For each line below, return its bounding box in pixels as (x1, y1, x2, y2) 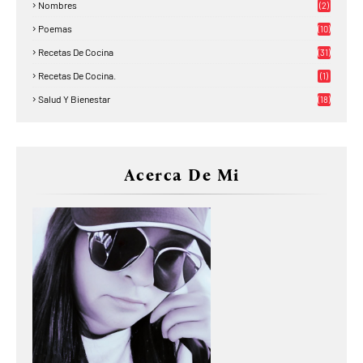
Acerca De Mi (123, 164, 240, 185)
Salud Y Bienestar (38, 92, 110, 105)
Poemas (38, 22, 72, 34)
